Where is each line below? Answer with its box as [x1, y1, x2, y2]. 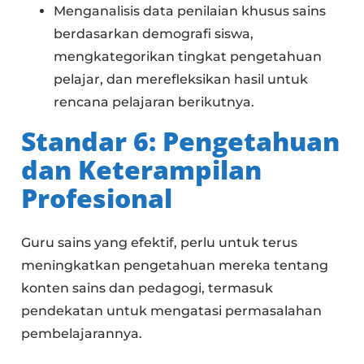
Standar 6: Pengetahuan [21, 123, 340, 158]
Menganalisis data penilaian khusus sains [54, 3, 327, 19]
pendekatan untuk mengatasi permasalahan [21, 303, 323, 318]
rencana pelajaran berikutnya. [54, 94, 255, 110]
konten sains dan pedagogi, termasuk [21, 280, 274, 296]
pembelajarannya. [21, 326, 143, 341]
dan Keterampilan [21, 152, 262, 187]
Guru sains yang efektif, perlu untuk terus [21, 235, 298, 250]
